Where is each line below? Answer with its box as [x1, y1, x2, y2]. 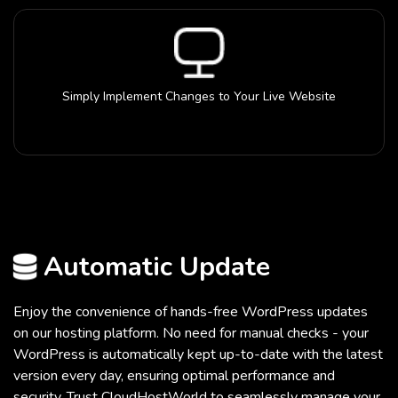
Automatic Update [36, 248, 270, 285]
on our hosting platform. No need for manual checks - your [13, 322, 369, 343]
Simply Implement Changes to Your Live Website [62, 87, 336, 105]
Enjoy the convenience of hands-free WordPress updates [13, 301, 368, 322]
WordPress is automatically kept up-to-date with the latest [13, 344, 383, 364]
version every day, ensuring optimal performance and [13, 365, 335, 386]
